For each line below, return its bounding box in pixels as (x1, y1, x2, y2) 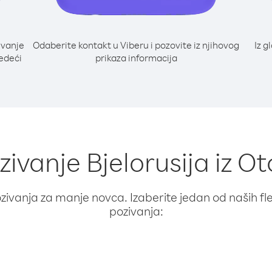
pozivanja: (109, 203, 163, 219)
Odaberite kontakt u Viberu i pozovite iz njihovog (33, 39, 239, 51)
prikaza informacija (95, 52, 177, 64)
